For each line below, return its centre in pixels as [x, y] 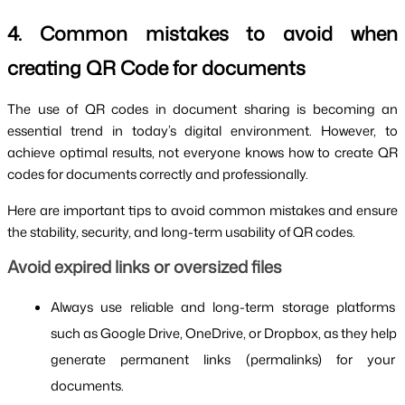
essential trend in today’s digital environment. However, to [202, 131]
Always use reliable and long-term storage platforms [223, 307]
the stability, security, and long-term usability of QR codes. [181, 232]
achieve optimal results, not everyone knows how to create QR [202, 153]
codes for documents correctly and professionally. [158, 174]
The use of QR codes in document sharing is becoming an [202, 109]
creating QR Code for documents [156, 68]
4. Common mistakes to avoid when [202, 34]
